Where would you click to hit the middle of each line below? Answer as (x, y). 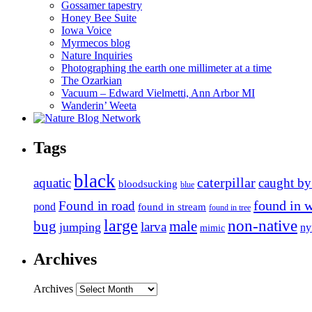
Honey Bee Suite (99, 17)
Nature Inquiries (97, 55)
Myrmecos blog (96, 42)
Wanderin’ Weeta (99, 105)
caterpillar (226, 183)
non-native (263, 226)
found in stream (172, 207)
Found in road (97, 206)
